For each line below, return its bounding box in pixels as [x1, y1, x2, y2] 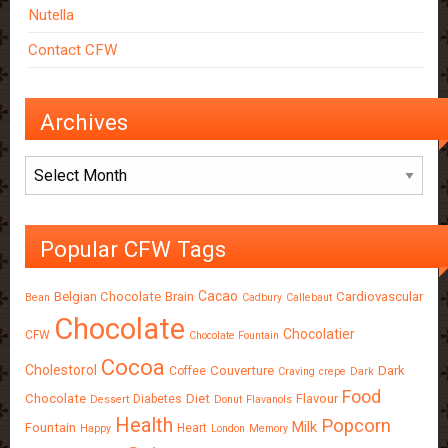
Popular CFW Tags [40, 236, 226, 263]
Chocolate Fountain [189, 328, 279, 342]
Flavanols [246, 392, 292, 406]
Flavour [296, 390, 338, 406]
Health [115, 412, 173, 437]
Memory [249, 421, 288, 435]
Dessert [90, 392, 129, 406]
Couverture [210, 362, 274, 378]
